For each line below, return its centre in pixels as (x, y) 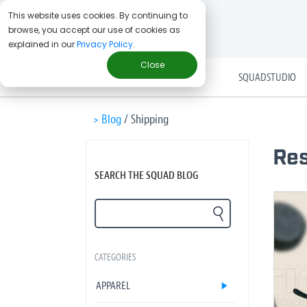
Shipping (149, 120)
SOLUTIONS (84, 77)
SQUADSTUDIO (267, 77)
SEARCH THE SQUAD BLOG (146, 175)
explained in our (42, 44)
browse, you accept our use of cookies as (94, 30)
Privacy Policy (105, 44)
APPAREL (113, 286)
